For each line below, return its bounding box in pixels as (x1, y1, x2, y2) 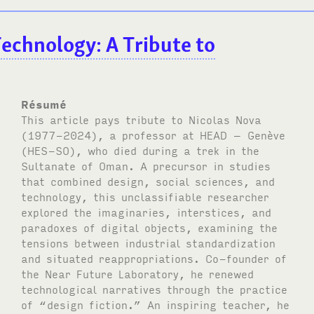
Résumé (21, 96, 67, 111)
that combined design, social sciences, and (21, 173, 275, 188)
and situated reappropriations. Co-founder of (21, 250, 287, 265)
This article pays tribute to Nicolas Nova (21, 111, 262, 126)
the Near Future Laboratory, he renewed (21, 266, 254, 280)
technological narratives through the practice (21, 281, 288, 296)
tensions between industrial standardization (21, 235, 276, 250)
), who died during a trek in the (69, 142, 260, 157)
